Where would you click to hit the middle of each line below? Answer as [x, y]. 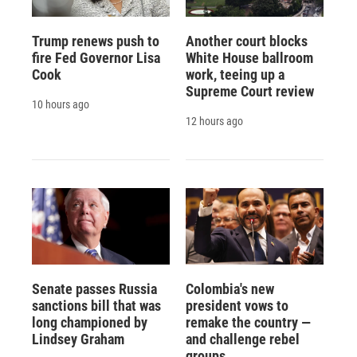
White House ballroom [249, 57]
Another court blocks [246, 41]
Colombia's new [229, 288]
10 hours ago [61, 104]
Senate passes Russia [94, 288]
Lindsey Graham [78, 339]
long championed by [90, 322]
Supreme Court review [249, 91]
